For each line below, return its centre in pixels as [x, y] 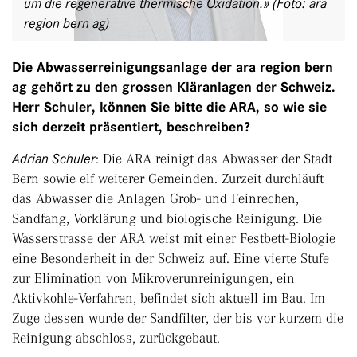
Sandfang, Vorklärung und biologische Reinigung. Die [167, 219]
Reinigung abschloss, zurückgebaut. [116, 338]
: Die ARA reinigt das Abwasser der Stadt [214, 159]
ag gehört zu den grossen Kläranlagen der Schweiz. [174, 88]
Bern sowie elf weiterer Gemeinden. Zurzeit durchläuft [168, 179]
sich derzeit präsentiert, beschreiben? [131, 127]
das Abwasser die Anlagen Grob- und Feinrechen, [155, 199]
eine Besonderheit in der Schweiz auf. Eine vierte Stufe [171, 259]
